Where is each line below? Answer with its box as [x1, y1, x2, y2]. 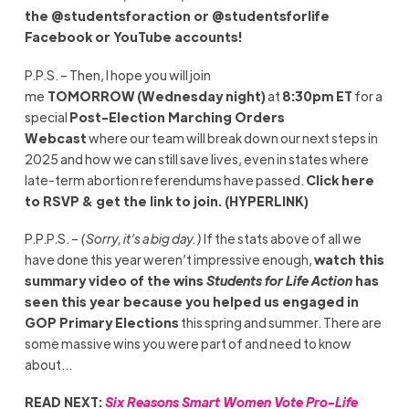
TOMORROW [44, 87, 135, 104]
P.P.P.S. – [24, 230, 80, 247]
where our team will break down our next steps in [86, 129, 378, 146]
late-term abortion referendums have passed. [24, 171, 306, 188]
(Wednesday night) [136, 87, 266, 104]
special [24, 108, 69, 125]
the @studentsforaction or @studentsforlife [24, 7, 330, 25]
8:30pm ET [281, 87, 352, 104]
